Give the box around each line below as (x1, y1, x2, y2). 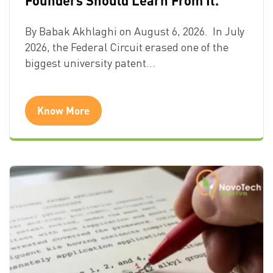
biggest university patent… (25, 55, 155, 69)
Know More (37, 103, 90, 117)
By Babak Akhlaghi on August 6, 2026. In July (25, 24, 244, 38)
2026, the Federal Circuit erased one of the (25, 40, 229, 54)
